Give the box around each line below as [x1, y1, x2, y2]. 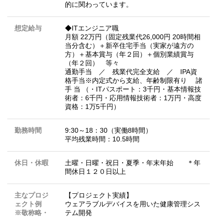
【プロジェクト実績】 [65, 191, 133, 200]
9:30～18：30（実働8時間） [65, 126, 152, 135]
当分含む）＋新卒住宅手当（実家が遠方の [65, 42, 194, 50]
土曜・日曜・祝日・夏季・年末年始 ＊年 [65, 159, 201, 167]
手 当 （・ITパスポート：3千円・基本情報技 [65, 85, 201, 93]
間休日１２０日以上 [65, 168, 126, 176]
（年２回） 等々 [65, 59, 119, 67]
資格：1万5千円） [65, 103, 120, 111]
